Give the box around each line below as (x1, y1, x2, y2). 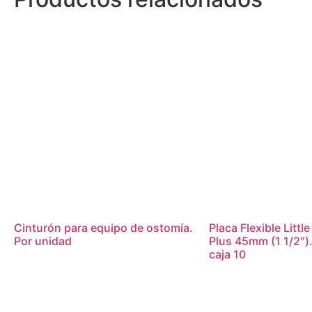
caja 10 (209, 247, 246, 261)
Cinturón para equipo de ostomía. (14, 220, 193, 235)
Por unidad (14, 233, 72, 248)
